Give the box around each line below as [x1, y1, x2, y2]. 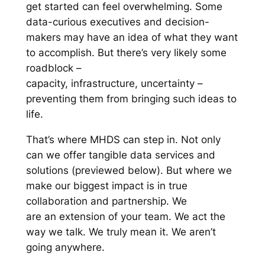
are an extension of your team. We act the [25, 211, 225, 223]
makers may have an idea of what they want [25, 31, 238, 44]
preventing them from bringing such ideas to [25, 93, 237, 105]
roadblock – [25, 62, 82, 75]
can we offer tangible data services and [25, 149, 215, 161]
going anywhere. [25, 241, 108, 254]
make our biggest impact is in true [25, 180, 188, 192]
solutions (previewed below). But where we [25, 164, 232, 177]
